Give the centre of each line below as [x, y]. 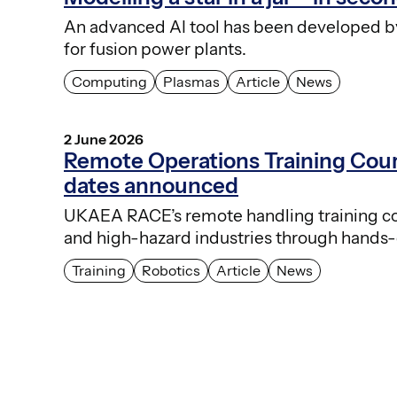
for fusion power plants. [155, 49]
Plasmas [191, 81]
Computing [109, 81]
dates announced [151, 185]
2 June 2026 [104, 139]
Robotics [171, 270]
